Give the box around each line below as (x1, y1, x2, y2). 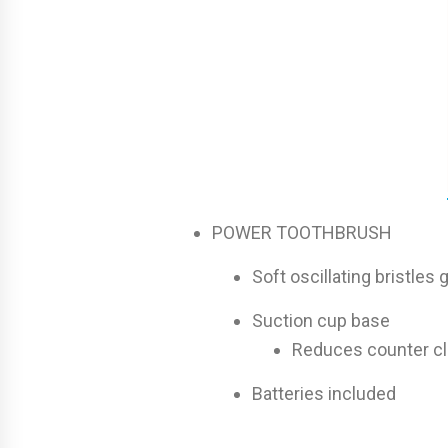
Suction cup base (252, 309, 390, 331)
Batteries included (252, 382, 396, 404)
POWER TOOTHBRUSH (212, 221, 392, 243)
